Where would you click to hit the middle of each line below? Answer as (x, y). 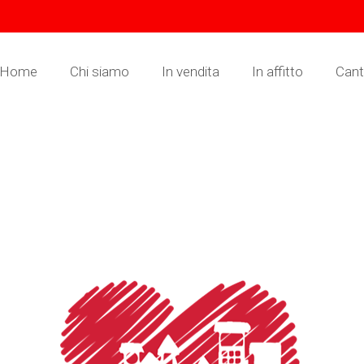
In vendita (191, 71)
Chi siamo (100, 71)
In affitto (277, 71)
